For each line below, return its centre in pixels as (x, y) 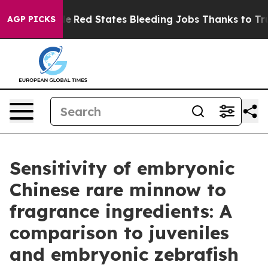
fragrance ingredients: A (121, 211)
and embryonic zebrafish (124, 254)
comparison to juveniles (119, 233)
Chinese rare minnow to (118, 190)
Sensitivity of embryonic (122, 168)
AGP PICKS (31, 19)
